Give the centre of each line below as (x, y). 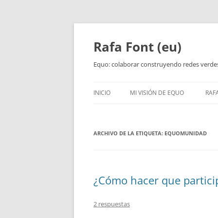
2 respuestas (112, 204)
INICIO (102, 93)
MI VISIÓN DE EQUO (157, 93)
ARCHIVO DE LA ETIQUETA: (129, 133)
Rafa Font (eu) (137, 47)
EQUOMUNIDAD (186, 133)
